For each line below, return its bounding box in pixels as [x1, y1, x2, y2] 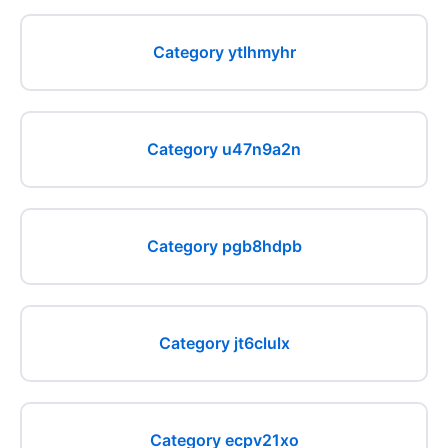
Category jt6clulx [158, 333, 290, 353]
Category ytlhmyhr [152, 42, 296, 62]
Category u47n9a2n [147, 139, 301, 159]
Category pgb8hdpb [146, 236, 302, 256]
